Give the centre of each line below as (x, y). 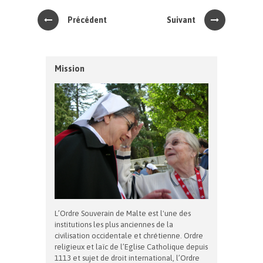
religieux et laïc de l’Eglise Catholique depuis (131, 247)
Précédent (87, 20)
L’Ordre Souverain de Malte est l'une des (123, 213)
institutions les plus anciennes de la (114, 224)
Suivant (181, 20)
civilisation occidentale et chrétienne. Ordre (129, 235)
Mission (70, 69)
